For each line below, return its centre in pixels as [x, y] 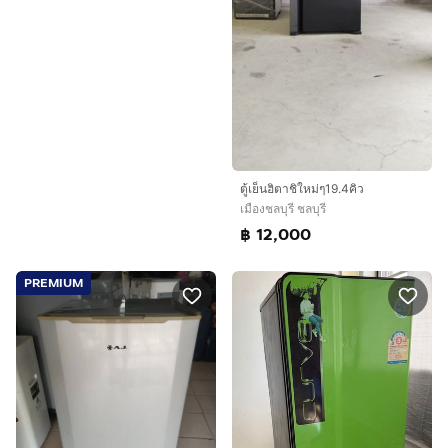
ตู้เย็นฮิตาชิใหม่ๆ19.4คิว [302, 188]
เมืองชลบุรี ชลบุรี [283, 208]
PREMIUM [53, 282]
